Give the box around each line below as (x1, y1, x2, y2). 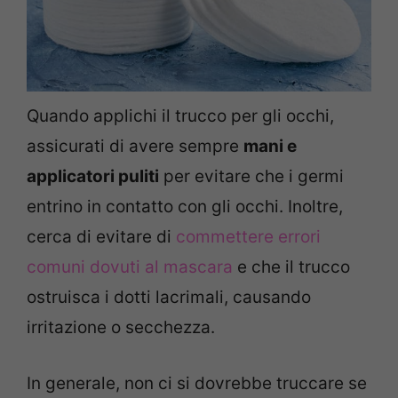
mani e (243, 136, 297, 157)
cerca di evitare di (27, 227, 176, 248)
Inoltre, (288, 196, 343, 218)
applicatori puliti (27, 166, 159, 187)
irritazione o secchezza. (27, 317, 215, 338)
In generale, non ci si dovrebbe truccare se (27, 372, 367, 394)
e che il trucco (233, 257, 350, 278)
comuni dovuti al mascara (27, 257, 233, 278)
